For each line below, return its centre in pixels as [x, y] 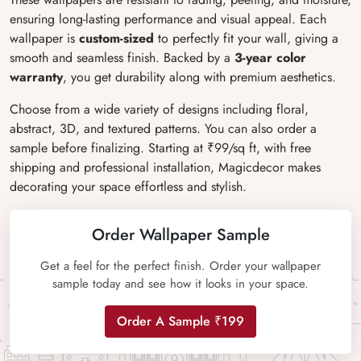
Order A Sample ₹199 [180, 321]
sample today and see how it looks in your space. [180, 284]
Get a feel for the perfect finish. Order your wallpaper [180, 266]
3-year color [268, 58]
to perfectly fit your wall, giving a [246, 38]
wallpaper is [44, 38]
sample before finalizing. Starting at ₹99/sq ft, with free [160, 148]
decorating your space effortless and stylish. [128, 187]
